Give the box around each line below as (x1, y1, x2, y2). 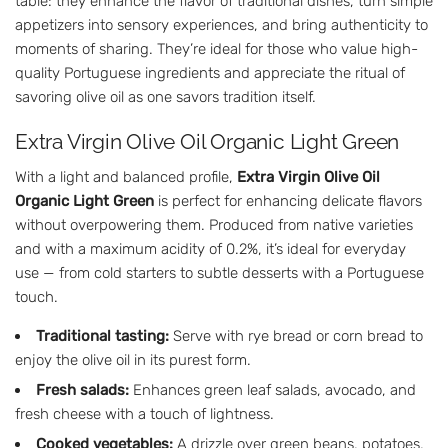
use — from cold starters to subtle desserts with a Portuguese (15, 263, 424, 282)
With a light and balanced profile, (15, 167, 237, 186)
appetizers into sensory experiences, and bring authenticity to (15, 16, 428, 35)
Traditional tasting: (36, 326, 169, 345)
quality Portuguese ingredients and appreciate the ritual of (15, 64, 405, 83)
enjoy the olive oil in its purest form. (15, 350, 251, 369)
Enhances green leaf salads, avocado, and (129, 380, 416, 399)
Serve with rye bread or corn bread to (169, 326, 423, 345)
